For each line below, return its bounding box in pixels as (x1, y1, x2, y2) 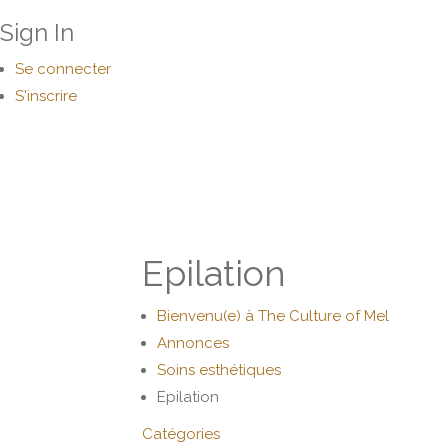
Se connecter (15, 60, 111, 78)
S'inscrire (15, 87, 77, 105)
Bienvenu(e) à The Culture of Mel (157, 307, 389, 325)
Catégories (142, 425, 220, 443)
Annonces (157, 334, 229, 352)
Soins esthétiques (157, 361, 281, 379)
